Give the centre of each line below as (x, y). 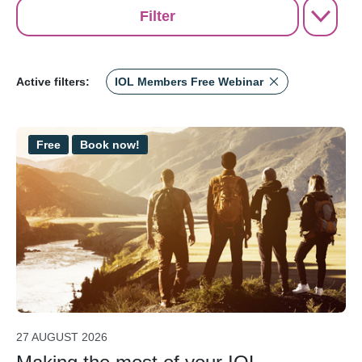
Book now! (110, 145)
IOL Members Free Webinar (189, 82)
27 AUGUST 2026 (62, 337)
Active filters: (53, 82)
